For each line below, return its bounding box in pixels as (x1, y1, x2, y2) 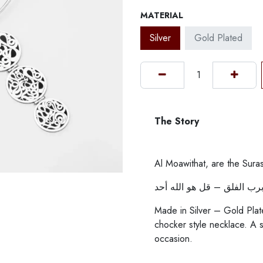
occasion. (154, 232, 195, 245)
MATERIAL (140, 9, 183, 21)
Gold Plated (194, 31, 243, 45)
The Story (154, 114, 199, 128)
